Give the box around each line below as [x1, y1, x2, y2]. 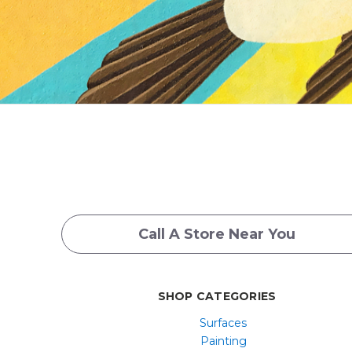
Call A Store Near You [138, 225, 295, 243]
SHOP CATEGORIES [157, 289, 277, 304]
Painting [200, 334, 247, 349]
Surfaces [200, 316, 247, 331]
